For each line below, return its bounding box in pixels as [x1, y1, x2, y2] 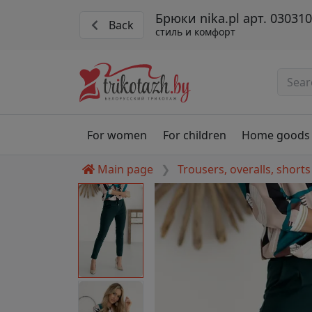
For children [162, 127, 226, 143]
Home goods [241, 127, 310, 143]
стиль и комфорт [155, 25, 235, 39]
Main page [97, 162, 153, 178]
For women [87, 127, 148, 143]
